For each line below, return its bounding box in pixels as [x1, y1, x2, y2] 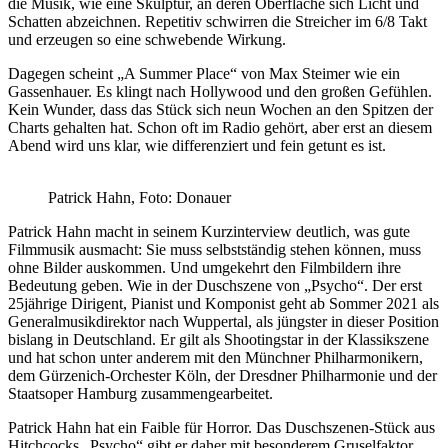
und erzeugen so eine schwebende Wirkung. [8, 30, 286, 48]
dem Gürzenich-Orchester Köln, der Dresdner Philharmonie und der [8, 366, 437, 384]
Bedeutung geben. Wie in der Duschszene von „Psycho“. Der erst [8, 276, 422, 294]
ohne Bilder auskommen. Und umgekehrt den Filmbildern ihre [8, 258, 401, 276]
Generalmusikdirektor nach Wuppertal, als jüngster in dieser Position [8, 312, 439, 330]
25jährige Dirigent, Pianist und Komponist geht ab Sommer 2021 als [8, 294, 439, 312]
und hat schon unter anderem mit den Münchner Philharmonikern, [8, 348, 423, 366]
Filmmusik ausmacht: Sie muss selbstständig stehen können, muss [8, 240, 421, 258]
